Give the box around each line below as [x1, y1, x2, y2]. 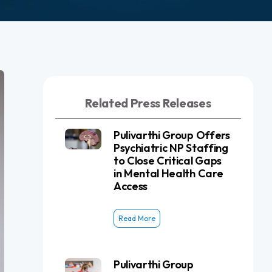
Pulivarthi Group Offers [113, 128, 230, 142]
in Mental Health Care [113, 166, 223, 180]
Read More [118, 214, 155, 223]
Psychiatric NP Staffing [113, 141, 228, 155]
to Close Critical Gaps [113, 154, 222, 168]
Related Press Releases [85, 95, 211, 110]
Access [113, 179, 148, 193]
